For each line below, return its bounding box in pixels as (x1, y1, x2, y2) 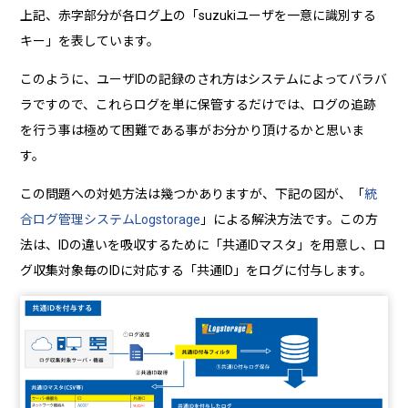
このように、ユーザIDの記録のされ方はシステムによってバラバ (20, 72, 388, 87)
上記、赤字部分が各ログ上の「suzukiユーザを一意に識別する (20, 8, 377, 24)
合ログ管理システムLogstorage (20, 212, 201, 228)
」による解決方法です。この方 (200, 212, 379, 228)
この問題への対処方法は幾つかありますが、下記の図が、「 (20, 187, 365, 202)
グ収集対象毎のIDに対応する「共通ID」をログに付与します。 (20, 263, 373, 279)
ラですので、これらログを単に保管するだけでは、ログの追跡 (20, 97, 377, 113)
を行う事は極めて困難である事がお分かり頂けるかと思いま (20, 123, 365, 138)
